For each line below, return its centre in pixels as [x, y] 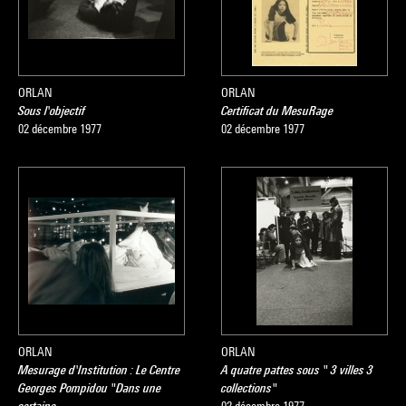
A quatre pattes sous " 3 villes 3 [297, 370]
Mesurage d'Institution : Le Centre [99, 370]
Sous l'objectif [52, 111]
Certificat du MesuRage [277, 111]
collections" [249, 388]
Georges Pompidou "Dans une [90, 388]
